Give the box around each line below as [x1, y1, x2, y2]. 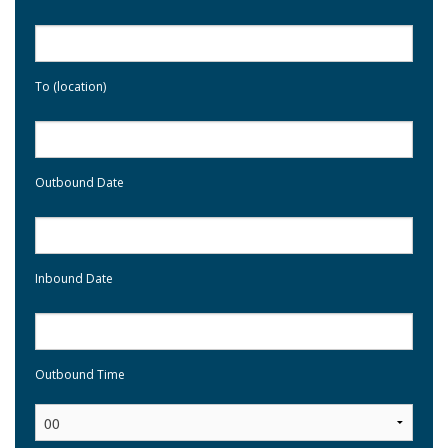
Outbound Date [35, 173, 124, 191]
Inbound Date [35, 269, 113, 287]
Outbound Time [35, 365, 125, 383]
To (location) [35, 77, 106, 95]
